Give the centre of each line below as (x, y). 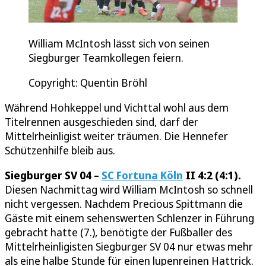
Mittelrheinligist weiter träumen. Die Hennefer (116, 136)
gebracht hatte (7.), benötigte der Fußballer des (118, 232)
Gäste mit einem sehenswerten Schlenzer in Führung (129, 218)
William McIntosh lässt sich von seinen (119, 44)
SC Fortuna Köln (142, 175)
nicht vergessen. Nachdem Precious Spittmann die (124, 204)
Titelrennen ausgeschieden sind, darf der (102, 122)
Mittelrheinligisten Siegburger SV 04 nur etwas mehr (129, 247)
